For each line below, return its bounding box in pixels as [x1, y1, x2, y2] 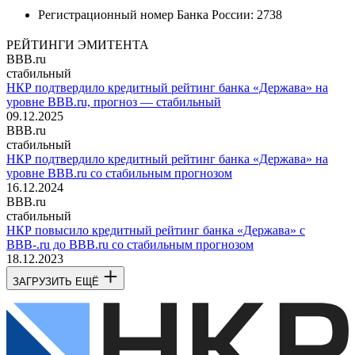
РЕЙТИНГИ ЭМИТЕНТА [6, 38, 149, 52]
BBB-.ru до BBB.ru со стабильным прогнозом [6, 238, 254, 252]
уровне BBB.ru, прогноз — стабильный [6, 95, 221, 109]
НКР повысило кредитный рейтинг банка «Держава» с [6, 223, 305, 238]
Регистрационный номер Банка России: [38, 8, 254, 22]
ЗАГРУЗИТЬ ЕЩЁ [13, 276, 99, 288]
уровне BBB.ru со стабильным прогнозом [6, 166, 232, 181]
